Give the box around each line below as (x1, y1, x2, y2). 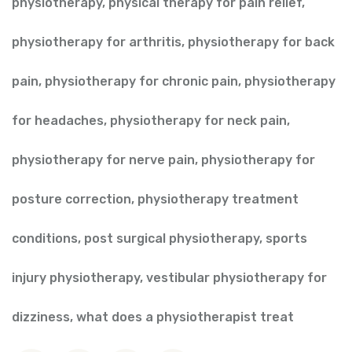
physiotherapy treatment (137, 192, 299, 207)
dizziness (12, 310, 70, 325)
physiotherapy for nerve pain (12, 152, 195, 168)
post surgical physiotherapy (84, 231, 259, 247)
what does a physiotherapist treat (76, 310, 294, 325)
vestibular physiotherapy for (146, 270, 327, 286)
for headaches (12, 113, 104, 129)
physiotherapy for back (188, 35, 335, 50)
